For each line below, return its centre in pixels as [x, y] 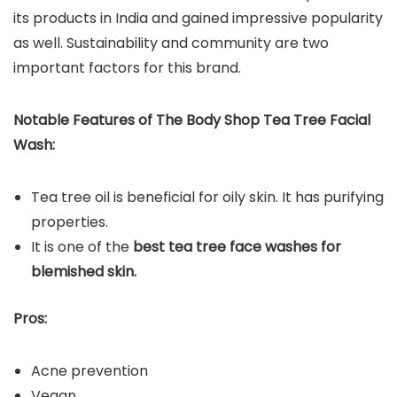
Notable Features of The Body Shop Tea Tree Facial [192, 121]
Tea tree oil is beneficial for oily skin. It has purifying [207, 198]
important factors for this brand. [127, 68]
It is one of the [82, 247]
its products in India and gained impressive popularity [198, 19]
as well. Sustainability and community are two [171, 43]
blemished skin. [84, 272]
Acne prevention [90, 371]
